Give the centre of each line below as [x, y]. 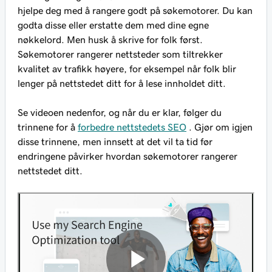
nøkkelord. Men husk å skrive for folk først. [110, 40]
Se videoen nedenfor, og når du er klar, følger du [120, 113]
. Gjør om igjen [219, 127]
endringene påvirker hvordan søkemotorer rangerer [127, 156]
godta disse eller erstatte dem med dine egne [113, 25]
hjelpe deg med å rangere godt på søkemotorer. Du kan [135, 11]
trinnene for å [48, 127]
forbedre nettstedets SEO [132, 127]
